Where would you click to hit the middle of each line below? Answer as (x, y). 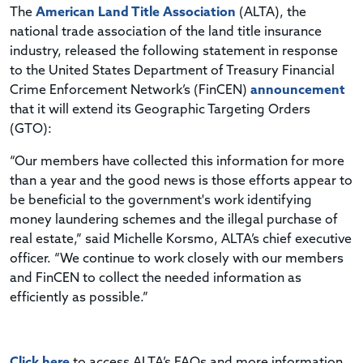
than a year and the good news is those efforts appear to (181, 181)
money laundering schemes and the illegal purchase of (174, 220)
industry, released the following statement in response (174, 51)
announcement (298, 90)
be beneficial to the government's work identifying (161, 201)
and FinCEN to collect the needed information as (156, 278)
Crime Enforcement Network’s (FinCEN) (130, 90)
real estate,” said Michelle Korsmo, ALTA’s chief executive (181, 239)
